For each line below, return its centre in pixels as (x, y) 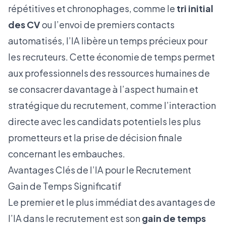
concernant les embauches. (67, 154)
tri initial (195, 8)
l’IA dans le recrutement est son (75, 218)
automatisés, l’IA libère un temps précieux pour (108, 41)
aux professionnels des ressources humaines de (109, 73)
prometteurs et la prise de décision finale (95, 137)
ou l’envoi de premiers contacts (107, 24)
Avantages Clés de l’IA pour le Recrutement (100, 170)
